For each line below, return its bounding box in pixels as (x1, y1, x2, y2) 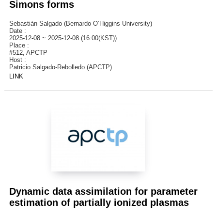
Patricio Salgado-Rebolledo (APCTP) (9, 63, 112, 71)
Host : (9, 56, 30, 63)
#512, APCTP (9, 48, 47, 56)
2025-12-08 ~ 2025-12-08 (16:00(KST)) (9, 34, 117, 42)
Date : (9, 27, 30, 34)
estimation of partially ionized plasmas (9, 197, 189, 208)
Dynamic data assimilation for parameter (9, 186, 198, 197)
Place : (9, 41, 33, 49)
